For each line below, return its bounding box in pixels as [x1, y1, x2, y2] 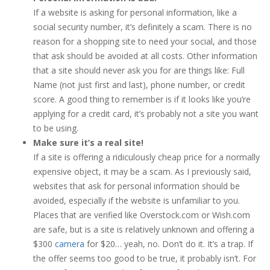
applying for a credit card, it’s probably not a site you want [33, 108, 259, 119]
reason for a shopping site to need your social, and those [33, 36, 257, 47]
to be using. [33, 122, 78, 134]
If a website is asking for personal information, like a [33, 7, 237, 18]
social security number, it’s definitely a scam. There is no [33, 21, 252, 33]
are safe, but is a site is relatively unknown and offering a [33, 224, 254, 235]
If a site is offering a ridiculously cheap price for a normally [33, 151, 260, 163]
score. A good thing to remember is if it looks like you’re [33, 93, 251, 105]
